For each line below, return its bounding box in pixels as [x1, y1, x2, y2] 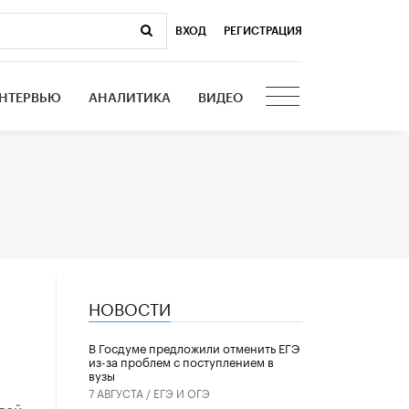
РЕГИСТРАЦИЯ [224, 25, 302, 37]
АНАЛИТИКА [89, 91, 172, 105]
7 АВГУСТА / [88, 383, 153, 402]
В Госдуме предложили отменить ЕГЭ [88, 338, 299, 357]
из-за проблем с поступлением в [88, 351, 274, 371]
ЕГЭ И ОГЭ [152, 383, 210, 402]
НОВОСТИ [88, 293, 171, 320]
